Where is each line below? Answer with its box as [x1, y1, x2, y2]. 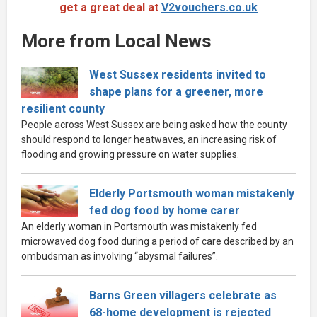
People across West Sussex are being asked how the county [21, 118, 287, 130]
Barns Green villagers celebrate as [89, 288, 277, 302]
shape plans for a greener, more [89, 84, 263, 98]
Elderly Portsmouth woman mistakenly [89, 186, 294, 200]
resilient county [21, 101, 105, 115]
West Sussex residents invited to [89, 67, 266, 81]
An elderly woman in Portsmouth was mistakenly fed [21, 220, 257, 232]
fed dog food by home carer [89, 203, 240, 217]
